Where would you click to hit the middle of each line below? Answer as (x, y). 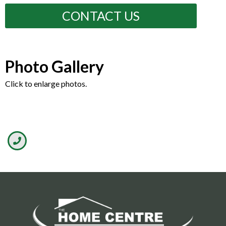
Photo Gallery (54, 67)
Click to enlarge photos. (46, 84)
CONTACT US (101, 16)
